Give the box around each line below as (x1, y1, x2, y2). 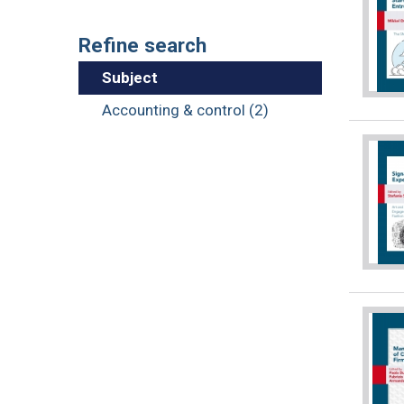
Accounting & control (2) (101, 101, 269, 120)
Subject (101, 69, 158, 87)
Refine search (78, 32, 207, 57)
